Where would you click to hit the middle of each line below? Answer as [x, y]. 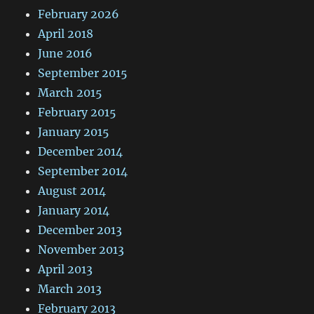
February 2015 [77, 112]
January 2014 [74, 211]
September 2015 [83, 73]
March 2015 [70, 93]
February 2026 [79, 14]
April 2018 [66, 34]
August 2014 [72, 191]
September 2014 [83, 171]
